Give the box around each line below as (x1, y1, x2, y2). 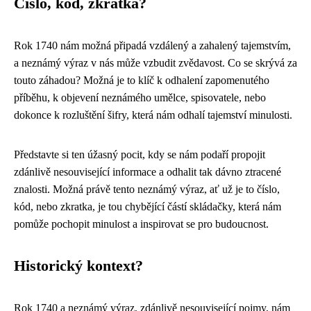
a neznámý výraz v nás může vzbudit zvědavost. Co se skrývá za (14, 57, 297, 69)
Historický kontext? (14, 258, 143, 274)
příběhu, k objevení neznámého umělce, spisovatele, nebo (14, 92, 266, 103)
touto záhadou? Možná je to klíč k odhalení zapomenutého (14, 74, 269, 86)
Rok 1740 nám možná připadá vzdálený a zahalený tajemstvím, (14, 40, 291, 51)
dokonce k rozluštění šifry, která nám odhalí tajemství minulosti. (14, 109, 292, 121)
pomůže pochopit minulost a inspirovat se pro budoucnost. (14, 218, 269, 230)
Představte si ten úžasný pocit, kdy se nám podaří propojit (14, 149, 265, 160)
